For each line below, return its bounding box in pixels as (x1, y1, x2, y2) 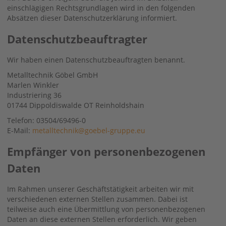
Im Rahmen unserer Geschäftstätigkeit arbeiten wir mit (7, 184, 194, 194)
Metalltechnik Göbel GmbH (7, 70, 98, 80)
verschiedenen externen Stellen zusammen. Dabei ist (7, 194, 188, 204)
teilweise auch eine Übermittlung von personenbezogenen (7, 204, 205, 214)
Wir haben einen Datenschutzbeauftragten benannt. (7, 54, 185, 65)
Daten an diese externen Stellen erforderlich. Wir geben (7, 214, 197, 224)
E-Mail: (7, 125, 32, 135)
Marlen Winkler (7, 80, 59, 90)
